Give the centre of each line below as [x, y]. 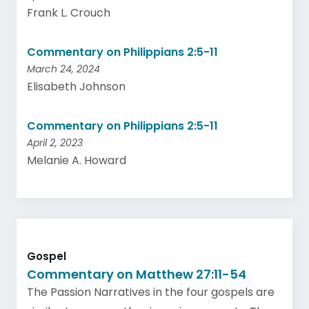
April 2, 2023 [55, 143]
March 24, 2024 [63, 69]
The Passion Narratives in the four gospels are [151, 292]
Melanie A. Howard [77, 160]
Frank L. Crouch [69, 13]
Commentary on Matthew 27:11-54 [137, 274]
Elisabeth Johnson [76, 87]
